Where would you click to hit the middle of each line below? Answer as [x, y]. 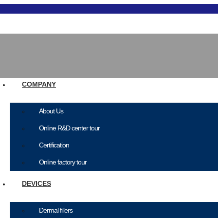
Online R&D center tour [69, 128]
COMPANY [39, 84]
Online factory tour [63, 162]
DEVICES [36, 183]
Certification [54, 145]
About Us [51, 111]
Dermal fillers [56, 210]
